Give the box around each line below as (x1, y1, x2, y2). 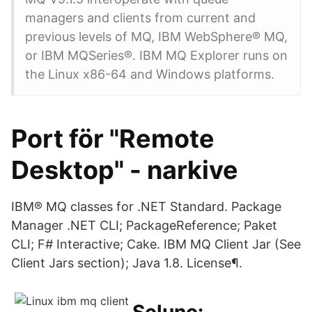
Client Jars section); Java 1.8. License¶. (11, 256, 242, 270)
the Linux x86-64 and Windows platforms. (25, 67, 274, 81)
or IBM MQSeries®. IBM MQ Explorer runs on (25, 48, 288, 63)
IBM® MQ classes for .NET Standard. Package (11, 199, 281, 214)
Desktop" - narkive (11, 155, 238, 185)
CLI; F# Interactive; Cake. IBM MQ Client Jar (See (11, 237, 301, 251)
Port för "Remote (11, 123, 214, 154)
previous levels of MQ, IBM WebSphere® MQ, (25, 29, 288, 44)
